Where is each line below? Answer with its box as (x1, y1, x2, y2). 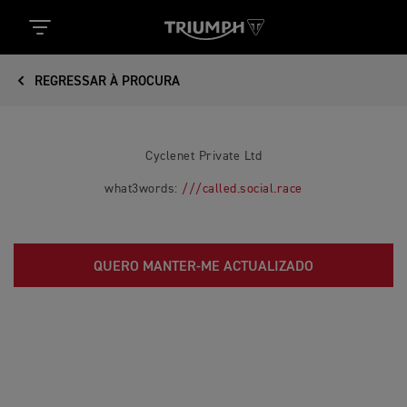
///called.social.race (182, 183, 303, 195)
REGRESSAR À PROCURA (31, 74, 180, 88)
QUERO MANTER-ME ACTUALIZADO (94, 260, 313, 274)
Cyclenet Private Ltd (145, 150, 262, 163)
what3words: (104, 183, 183, 195)
